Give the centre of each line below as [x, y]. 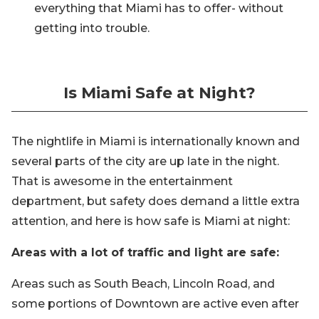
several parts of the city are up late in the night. [145, 161]
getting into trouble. [92, 28]
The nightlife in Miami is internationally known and [156, 141]
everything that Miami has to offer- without [159, 8]
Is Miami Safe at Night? [159, 93]
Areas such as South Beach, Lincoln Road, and [143, 284]
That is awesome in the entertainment [122, 181]
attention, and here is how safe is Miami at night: [151, 221]
